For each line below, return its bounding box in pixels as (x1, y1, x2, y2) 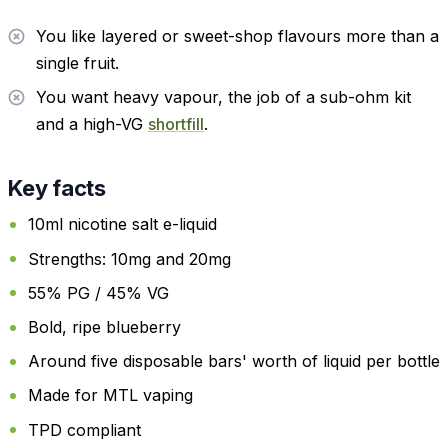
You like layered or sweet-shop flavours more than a (36, 25, 439, 46)
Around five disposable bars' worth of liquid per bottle (28, 351, 440, 372)
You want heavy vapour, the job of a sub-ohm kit (36, 86, 411, 107)
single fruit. (36, 52, 119, 73)
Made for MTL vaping (28, 385, 193, 406)
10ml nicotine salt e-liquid (28, 214, 217, 235)
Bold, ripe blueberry (28, 317, 181, 337)
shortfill (148, 113, 204, 134)
